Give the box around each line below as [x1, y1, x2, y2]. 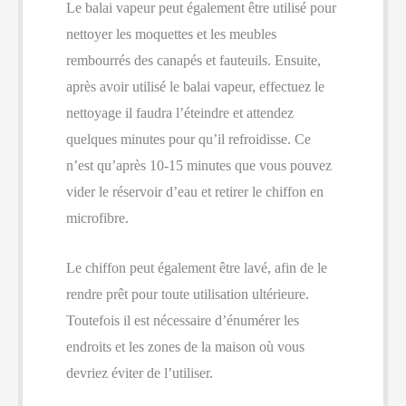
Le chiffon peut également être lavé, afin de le [66, 259, 327, 275]
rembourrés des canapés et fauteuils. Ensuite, [66, 52, 321, 68]
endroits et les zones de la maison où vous [66, 338, 304, 354]
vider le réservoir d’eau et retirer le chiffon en [66, 183, 324, 199]
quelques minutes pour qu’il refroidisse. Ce [66, 130, 311, 147]
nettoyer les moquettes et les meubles [66, 25, 276, 42]
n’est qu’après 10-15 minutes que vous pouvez [66, 157, 332, 173]
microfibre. [66, 209, 129, 226]
